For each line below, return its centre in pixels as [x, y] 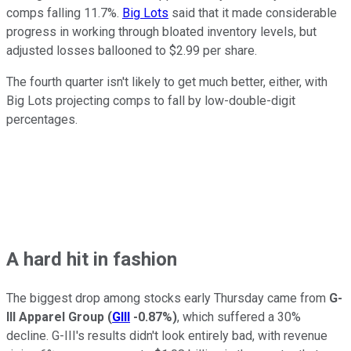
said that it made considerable [253, 13]
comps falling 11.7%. [64, 13]
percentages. [42, 119]
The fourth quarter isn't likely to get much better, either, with [167, 81]
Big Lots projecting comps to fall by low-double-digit [151, 100]
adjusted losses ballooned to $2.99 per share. [132, 50]
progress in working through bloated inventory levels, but [161, 31]
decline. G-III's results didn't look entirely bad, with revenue [167, 335]
